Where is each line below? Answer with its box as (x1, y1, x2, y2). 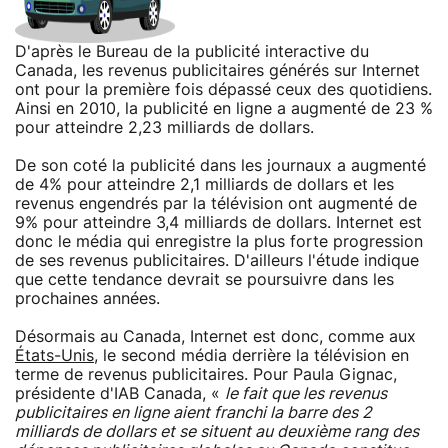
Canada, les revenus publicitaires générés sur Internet (15, 62, 420, 79)
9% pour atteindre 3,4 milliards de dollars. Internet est (15, 214, 422, 231)
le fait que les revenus (225, 385, 387, 402)
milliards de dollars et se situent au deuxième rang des (15, 423, 419, 440)
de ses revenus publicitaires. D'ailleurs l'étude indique (15, 252, 419, 269)
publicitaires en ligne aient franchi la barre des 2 (15, 404, 372, 421)
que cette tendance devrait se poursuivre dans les (15, 271, 394, 288)
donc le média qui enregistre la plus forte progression (15, 233, 423, 250)
